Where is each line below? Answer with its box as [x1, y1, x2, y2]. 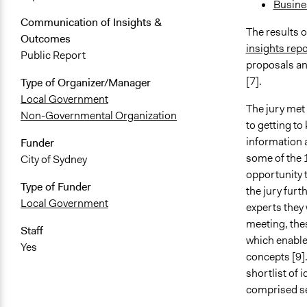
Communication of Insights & [21, 15, 162, 30]
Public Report [21, 48, 86, 63]
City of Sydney [21, 152, 87, 167]
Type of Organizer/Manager [21, 75, 151, 90]
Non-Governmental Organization [21, 108, 177, 123]
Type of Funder [21, 180, 91, 195]
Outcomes [21, 32, 71, 47]
